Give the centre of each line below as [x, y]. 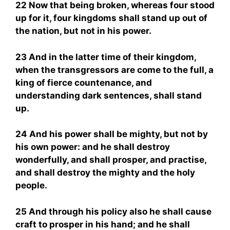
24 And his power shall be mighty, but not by [112, 134]
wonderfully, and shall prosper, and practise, [111, 160]
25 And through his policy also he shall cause [113, 211]
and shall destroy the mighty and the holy [105, 172]
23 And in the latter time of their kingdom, [106, 57]
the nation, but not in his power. [83, 31]
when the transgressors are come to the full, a [114, 70]
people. [31, 185]
